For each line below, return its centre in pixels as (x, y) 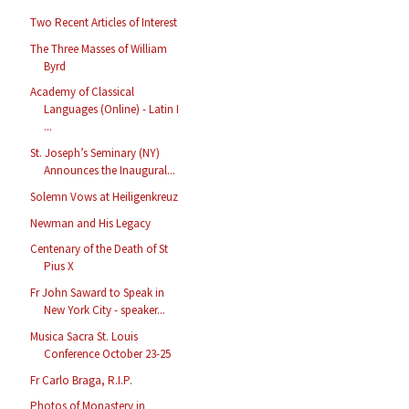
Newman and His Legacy (91, 223)
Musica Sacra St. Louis (84, 336)
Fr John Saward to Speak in (98, 293)
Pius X (59, 267)
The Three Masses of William (99, 48)
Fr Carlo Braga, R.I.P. (82, 380)
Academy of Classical (83, 92)
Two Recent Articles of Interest (104, 22)
